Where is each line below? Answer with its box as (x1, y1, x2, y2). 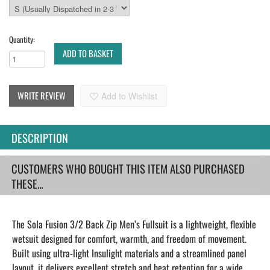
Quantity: (9, 33, 35, 45)
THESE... (11, 175, 43, 192)
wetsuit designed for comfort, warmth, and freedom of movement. (12, 231, 246, 246)
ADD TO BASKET (63, 47, 113, 60)
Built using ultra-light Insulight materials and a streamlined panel (12, 246, 246, 260)
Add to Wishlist (101, 90, 157, 102)
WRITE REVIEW (17, 89, 66, 102)
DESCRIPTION (11, 130, 68, 146)
